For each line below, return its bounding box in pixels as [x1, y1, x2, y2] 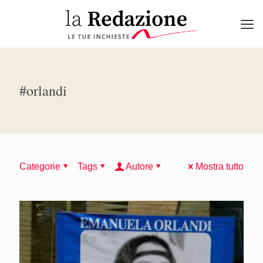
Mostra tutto [195, 161, 244, 171]
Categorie [19, 161, 60, 171]
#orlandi [19, 81, 67, 100]
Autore [126, 161, 153, 171]
